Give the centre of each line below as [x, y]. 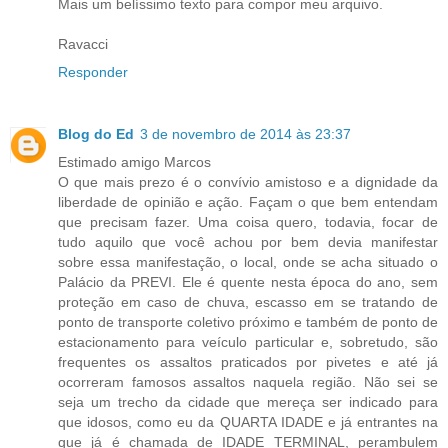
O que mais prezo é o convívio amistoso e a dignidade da [248, 181]
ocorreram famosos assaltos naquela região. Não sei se [248, 381]
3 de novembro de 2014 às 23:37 [245, 133]
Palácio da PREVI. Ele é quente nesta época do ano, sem [248, 281]
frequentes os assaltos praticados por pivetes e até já [248, 361]
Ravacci [83, 43]
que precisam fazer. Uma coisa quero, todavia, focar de [248, 221]
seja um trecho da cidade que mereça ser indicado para [248, 401]
